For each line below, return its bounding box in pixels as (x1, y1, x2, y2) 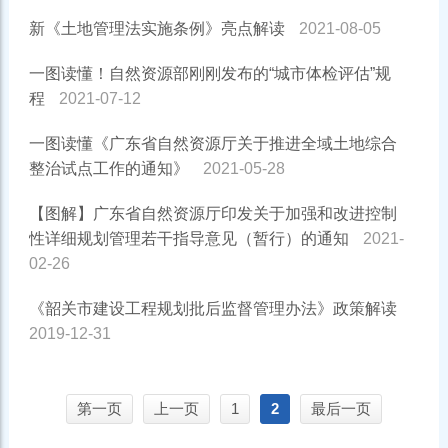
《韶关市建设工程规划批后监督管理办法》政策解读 (28, 299, 397, 317)
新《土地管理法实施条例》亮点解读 (28, 19, 285, 37)
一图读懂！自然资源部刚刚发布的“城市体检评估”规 (28, 64, 391, 82)
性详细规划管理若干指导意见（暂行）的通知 (28, 229, 349, 247)
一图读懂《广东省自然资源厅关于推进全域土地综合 (28, 134, 397, 152)
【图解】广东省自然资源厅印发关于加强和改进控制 (28, 204, 397, 222)
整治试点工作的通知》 (28, 159, 189, 177)
